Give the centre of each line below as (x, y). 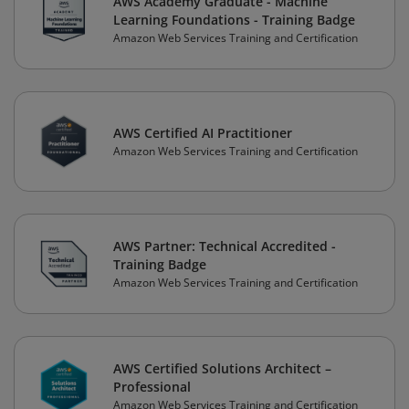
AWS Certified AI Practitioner (203, 133)
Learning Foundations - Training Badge (234, 20)
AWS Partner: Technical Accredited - (225, 246)
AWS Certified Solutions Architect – (222, 369)
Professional (152, 387)
